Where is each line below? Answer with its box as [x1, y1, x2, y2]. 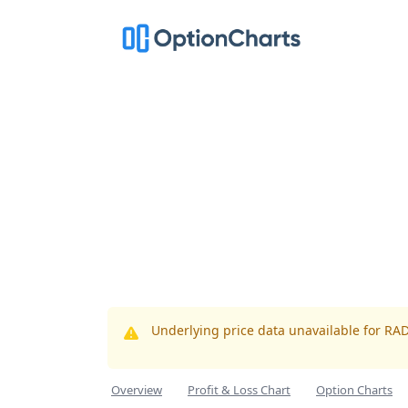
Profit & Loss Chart [188, 382, 291, 398]
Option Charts [316, 382, 393, 398]
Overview [111, 382, 162, 398]
